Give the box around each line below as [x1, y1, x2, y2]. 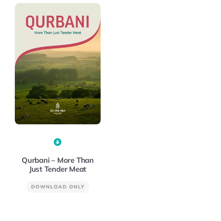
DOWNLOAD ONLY [31, 183, 84, 190]
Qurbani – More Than [22, 155, 94, 165]
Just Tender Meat [29, 164, 87, 174]
